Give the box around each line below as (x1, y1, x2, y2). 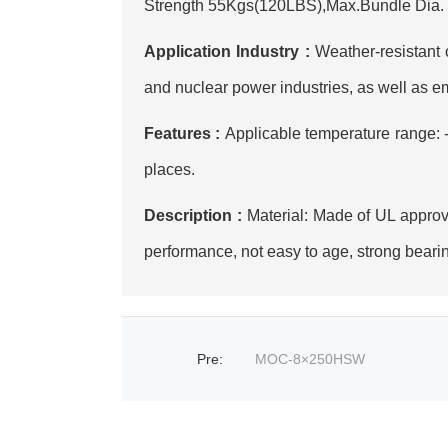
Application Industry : (144, 42, 315, 60)
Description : (144, 206, 247, 224)
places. (144, 160, 195, 178)
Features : (144, 124, 225, 142)
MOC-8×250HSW (255, 351, 365, 367)
